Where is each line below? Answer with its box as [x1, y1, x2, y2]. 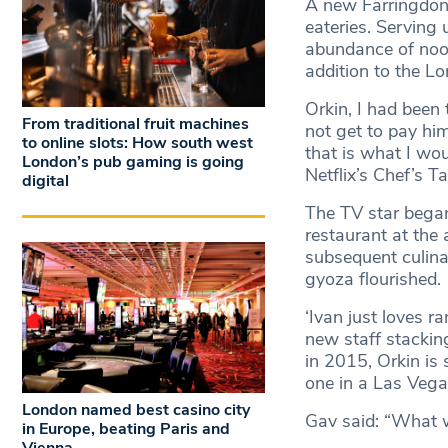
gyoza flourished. [304, 267, 446, 292]
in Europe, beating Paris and [22, 418, 230, 441]
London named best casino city [22, 399, 250, 422]
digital [22, 169, 69, 192]
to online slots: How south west [22, 131, 253, 154]
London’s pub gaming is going [22, 150, 244, 173]
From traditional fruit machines [22, 112, 249, 135]
